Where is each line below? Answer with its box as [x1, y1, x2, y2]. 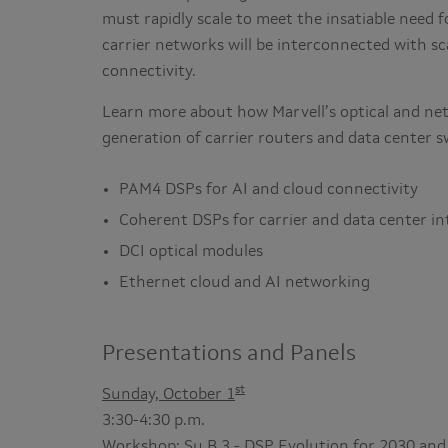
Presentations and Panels [102, 343, 356, 365]
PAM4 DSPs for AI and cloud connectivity [119, 182, 418, 198]
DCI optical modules [119, 244, 263, 260]
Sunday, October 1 [102, 387, 235, 403]
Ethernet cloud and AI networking [119, 275, 370, 291]
